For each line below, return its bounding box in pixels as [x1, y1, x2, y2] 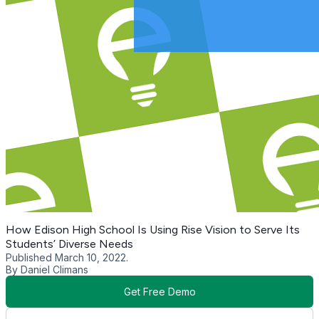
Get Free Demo [123, 285, 196, 298]
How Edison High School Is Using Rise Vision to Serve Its [6, 222, 300, 236]
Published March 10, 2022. [6, 251, 128, 263]
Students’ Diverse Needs [6, 236, 133, 251]
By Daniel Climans [6, 263, 88, 276]
